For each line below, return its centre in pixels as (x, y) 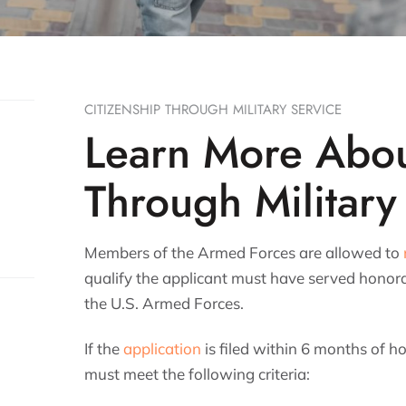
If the (104, 348)
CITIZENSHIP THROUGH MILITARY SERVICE (213, 110)
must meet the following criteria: (198, 374)
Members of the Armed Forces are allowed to (244, 252)
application (163, 348)
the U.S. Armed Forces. (164, 303)
